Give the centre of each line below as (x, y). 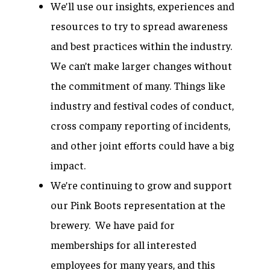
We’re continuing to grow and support (141, 185)
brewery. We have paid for (113, 224)
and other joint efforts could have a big (142, 145)
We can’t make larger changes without (141, 65)
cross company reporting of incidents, (140, 125)
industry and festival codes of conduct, (142, 105)
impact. (69, 165)
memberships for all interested (124, 244)
